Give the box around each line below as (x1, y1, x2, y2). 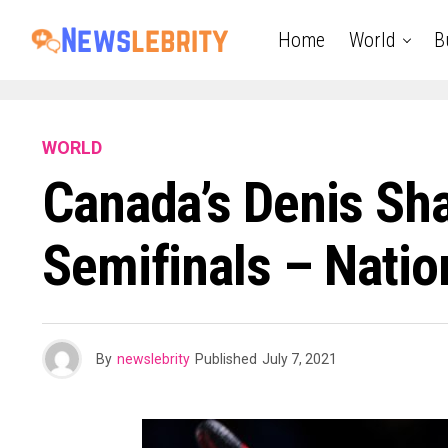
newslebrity (117, 351, 190, 367)
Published (195, 351, 257, 367)
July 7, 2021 (262, 351, 337, 367)
